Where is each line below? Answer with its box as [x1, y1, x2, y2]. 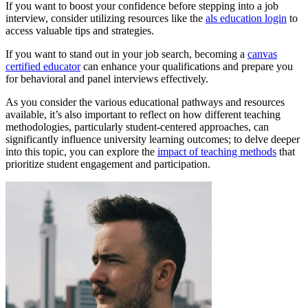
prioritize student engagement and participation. [5, 158, 210, 170]
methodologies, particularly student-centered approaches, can [5, 121, 269, 133]
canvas [247, 48, 277, 60]
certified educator [5, 60, 80, 73]
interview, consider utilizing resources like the [5, 12, 206, 25]
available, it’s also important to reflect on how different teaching [5, 109, 280, 121]
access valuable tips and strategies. [5, 25, 154, 37]
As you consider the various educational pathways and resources [5, 96, 285, 109]
